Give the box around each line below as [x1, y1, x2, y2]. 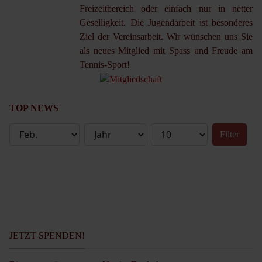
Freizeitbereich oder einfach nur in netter [80, 3, 253, 13]
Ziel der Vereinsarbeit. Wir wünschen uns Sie [80, 31, 253, 42]
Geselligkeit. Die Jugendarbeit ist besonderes [80, 17, 253, 27]
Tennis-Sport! [80, 59, 132, 70]
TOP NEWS [9, 102, 58, 113]
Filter [220, 129, 239, 139]
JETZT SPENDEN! [9, 230, 85, 240]
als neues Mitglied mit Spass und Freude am [80, 45, 253, 56]
